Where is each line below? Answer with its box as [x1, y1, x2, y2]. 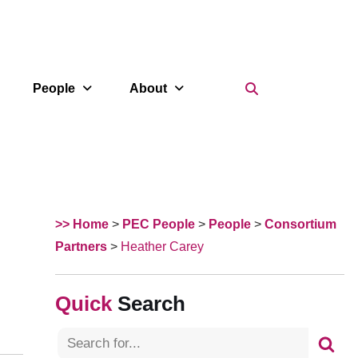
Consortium [265, 217, 336, 231]
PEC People [122, 217, 195, 231]
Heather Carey [121, 240, 204, 253]
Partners [55, 240, 107, 253]
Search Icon [257, 80, 330, 94]
